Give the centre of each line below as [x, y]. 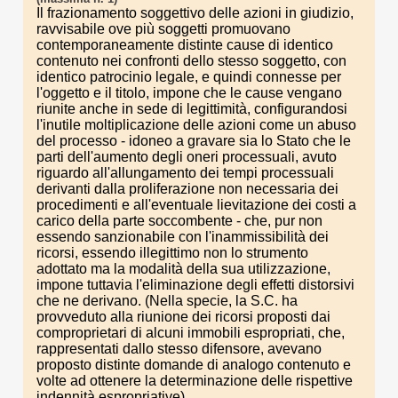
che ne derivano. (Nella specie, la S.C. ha [167, 301]
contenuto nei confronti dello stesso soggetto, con [191, 61]
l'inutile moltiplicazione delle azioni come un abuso [196, 125]
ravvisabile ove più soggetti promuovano [163, 29]
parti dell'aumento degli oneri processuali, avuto [187, 157]
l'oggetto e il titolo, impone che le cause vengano [189, 93]
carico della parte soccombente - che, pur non [179, 221]
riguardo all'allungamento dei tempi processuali [185, 173]
